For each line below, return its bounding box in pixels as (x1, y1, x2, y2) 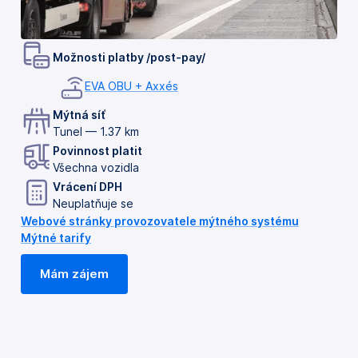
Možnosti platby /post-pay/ (53, 50, 205, 65)
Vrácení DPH (53, 179, 122, 193)
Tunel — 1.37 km (53, 124, 139, 138)
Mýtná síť (53, 107, 105, 121)
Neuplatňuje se (53, 196, 133, 210)
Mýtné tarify (21, 231, 91, 245)
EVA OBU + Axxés (85, 79, 178, 93)
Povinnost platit (53, 143, 142, 157)
